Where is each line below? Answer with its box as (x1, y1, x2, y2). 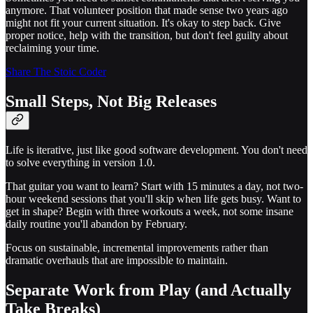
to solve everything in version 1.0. (6, 156, 155, 169)
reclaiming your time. (6, 42, 99, 54)
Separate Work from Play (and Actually (6, 281, 291, 300)
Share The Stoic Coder (6, 66, 106, 78)
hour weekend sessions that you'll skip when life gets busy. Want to (6, 193, 301, 205)
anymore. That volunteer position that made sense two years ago (6, 4, 288, 17)
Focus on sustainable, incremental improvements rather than (6, 242, 268, 254)
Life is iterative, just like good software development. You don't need (6, 144, 307, 156)
